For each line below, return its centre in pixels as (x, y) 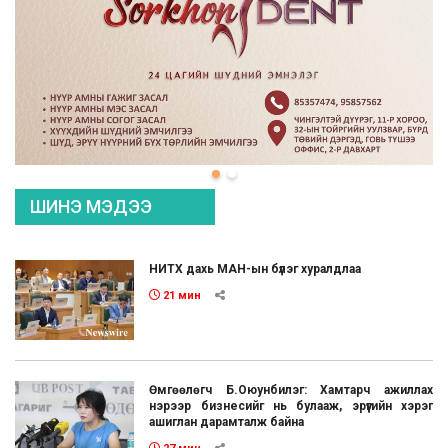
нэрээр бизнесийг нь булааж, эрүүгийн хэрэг (291, 405)
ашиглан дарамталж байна (227, 421)
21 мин (181, 296)
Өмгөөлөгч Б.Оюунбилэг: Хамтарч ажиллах (291, 389)
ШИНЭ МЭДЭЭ (91, 207)
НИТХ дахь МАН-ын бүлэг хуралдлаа (255, 269)
